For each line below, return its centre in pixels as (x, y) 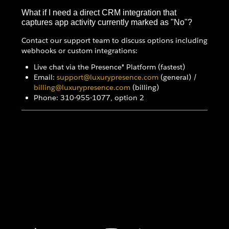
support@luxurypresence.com (108, 77)
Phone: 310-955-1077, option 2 (89, 97)
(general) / (178, 77)
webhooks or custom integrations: (79, 50)
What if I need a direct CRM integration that (99, 12)
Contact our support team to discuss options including (114, 40)
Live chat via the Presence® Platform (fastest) (109, 67)
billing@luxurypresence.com (82, 87)
